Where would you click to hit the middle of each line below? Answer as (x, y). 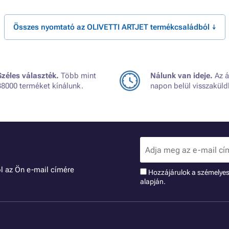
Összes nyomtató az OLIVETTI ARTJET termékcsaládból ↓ (114, 27)
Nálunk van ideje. (181, 76)
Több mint (77, 76)
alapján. (153, 181)
